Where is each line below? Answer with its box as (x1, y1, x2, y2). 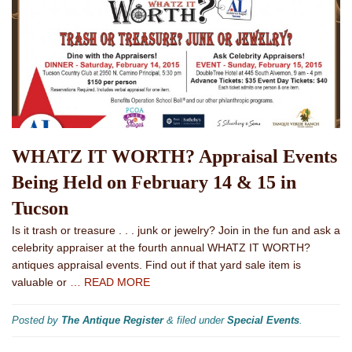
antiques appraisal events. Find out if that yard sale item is (12, 258, 301, 272)
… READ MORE (70, 276, 150, 289)
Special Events (227, 314, 299, 327)
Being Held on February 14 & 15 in (12, 172, 296, 193)
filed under (174, 314, 227, 327)
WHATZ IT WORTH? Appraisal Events (12, 146, 337, 167)
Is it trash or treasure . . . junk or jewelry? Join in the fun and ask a (12, 224, 340, 237)
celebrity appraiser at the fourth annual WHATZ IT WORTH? (12, 241, 310, 255)
